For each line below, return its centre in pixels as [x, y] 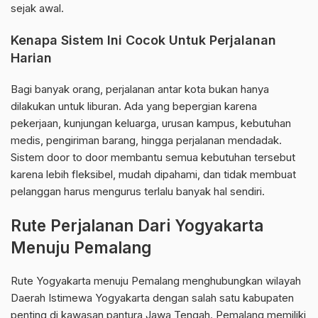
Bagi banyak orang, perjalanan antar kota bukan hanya [140, 89]
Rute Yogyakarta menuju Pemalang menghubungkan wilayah [156, 281]
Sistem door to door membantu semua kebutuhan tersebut [153, 158]
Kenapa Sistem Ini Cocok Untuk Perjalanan [143, 40]
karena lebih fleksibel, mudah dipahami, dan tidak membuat [153, 175]
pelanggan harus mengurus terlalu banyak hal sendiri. [138, 192]
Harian [31, 58]
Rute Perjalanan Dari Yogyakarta [137, 226]
